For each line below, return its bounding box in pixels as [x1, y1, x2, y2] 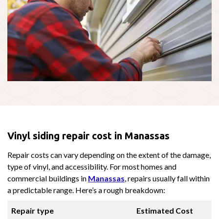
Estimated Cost [136, 205, 193, 215]
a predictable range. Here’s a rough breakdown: [7, 185, 165, 195]
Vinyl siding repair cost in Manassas [7, 130, 170, 141]
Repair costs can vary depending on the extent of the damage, [7, 150, 211, 159]
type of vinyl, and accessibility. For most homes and [7, 161, 176, 171]
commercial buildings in [7, 173, 88, 183]
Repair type [11, 205, 54, 215]
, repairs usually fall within [125, 173, 210, 183]
